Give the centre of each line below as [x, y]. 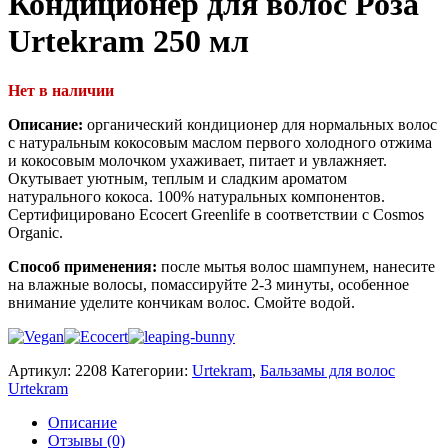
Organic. [35, 232]
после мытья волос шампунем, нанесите [296, 266]
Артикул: [41, 370]
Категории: [151, 370]
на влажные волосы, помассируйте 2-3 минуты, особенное [208, 284]
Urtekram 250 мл [128, 41]
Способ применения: [82, 266]
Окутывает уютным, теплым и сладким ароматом [177, 178]
